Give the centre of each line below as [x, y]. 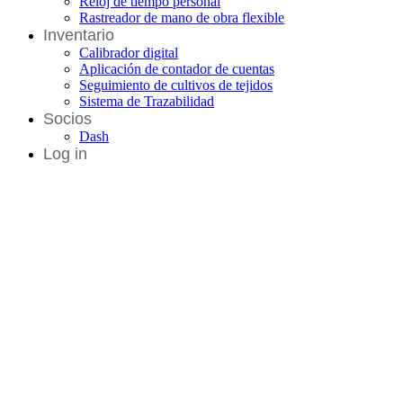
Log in [65, 153]
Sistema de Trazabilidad [147, 101]
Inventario [79, 35]
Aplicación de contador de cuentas [177, 68]
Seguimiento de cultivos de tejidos [176, 85]
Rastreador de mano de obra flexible [182, 17]
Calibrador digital [129, 52]
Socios [67, 118]
